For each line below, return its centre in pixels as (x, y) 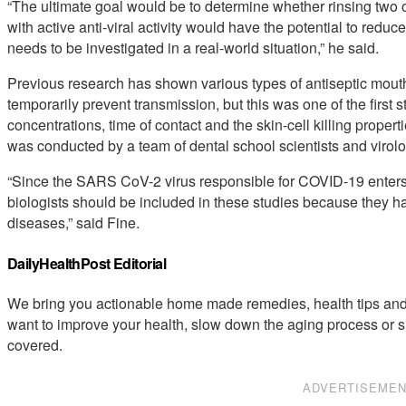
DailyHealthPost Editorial (87, 263)
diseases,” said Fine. (73, 223)
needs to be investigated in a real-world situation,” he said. (193, 48)
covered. (35, 344)
